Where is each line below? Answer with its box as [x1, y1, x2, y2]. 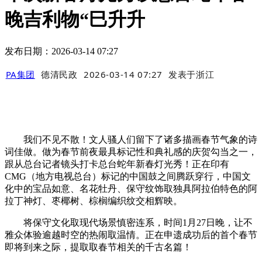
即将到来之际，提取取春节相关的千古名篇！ [5, 242, 192, 253]
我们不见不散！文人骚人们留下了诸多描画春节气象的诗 [5, 135, 257, 145]
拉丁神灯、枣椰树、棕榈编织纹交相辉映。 [5, 196, 182, 206]
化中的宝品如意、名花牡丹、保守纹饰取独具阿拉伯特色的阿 [5, 184, 257, 194]
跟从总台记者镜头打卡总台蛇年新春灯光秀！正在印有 [5, 159, 229, 170]
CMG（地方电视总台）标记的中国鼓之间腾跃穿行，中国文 [5, 171, 251, 182]
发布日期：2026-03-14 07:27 [5, 46, 118, 56]
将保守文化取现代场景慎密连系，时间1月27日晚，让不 [5, 218, 253, 228]
